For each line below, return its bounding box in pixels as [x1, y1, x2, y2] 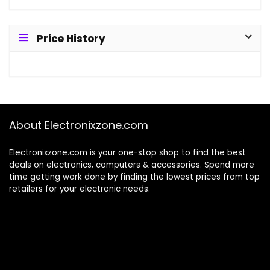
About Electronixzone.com [9, 118, 148, 133]
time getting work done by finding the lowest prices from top [9, 171, 260, 183]
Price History [37, 31, 105, 46]
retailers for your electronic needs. [9, 183, 150, 195]
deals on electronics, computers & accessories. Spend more [9, 159, 254, 171]
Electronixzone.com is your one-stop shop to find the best [9, 147, 246, 159]
